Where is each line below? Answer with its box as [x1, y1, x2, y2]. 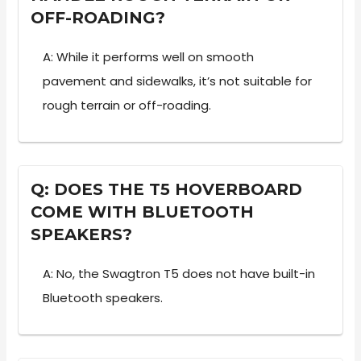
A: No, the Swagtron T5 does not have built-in [43, 264, 316, 282]
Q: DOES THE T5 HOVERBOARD [31, 179, 303, 199]
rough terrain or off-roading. [43, 96, 212, 114]
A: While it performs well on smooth [43, 48, 255, 65]
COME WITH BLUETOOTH [31, 201, 255, 222]
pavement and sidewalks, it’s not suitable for [43, 72, 313, 89]
